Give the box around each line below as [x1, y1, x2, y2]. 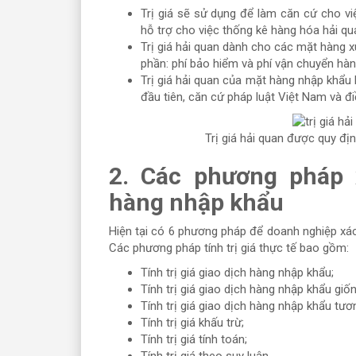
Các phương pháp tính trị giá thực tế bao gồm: [109, 241, 349, 256]
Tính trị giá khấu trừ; [141, 315, 244, 331]
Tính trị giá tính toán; [141, 332, 247, 347]
